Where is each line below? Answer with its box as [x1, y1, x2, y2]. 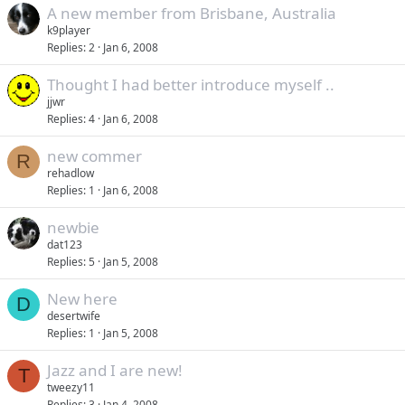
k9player [47, 23, 90, 38]
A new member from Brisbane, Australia [47, 3, 336, 24]
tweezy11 [47, 380, 95, 395]
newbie [47, 217, 99, 238]
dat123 [47, 237, 82, 252]
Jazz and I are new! [47, 360, 183, 381]
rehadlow [47, 165, 94, 181]
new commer [47, 146, 142, 166]
